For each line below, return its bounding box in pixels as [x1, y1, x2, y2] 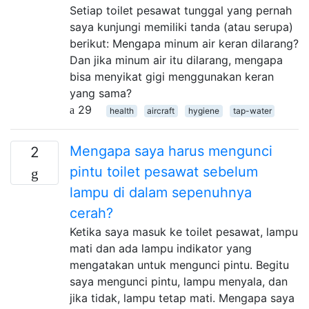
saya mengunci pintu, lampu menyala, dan [70, 274, 288, 288]
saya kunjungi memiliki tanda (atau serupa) [70, 19, 293, 34]
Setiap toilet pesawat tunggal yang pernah [70, 3, 292, 17]
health [109, 105, 134, 116]
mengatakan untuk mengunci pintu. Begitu [70, 257, 289, 272]
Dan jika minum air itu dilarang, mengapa [70, 52, 283, 67]
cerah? [70, 204, 113, 221]
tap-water [232, 105, 272, 116]
